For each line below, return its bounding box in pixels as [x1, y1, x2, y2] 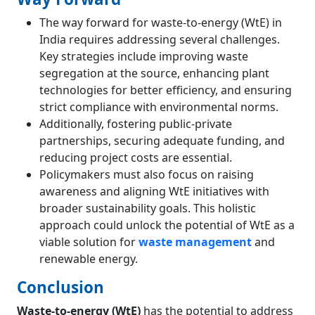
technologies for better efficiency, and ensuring [39, 82, 292, 98]
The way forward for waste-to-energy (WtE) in [39, 14, 282, 30]
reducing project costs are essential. [39, 149, 232, 165]
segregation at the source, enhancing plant [39, 65, 269, 81]
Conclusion [17, 276, 104, 298]
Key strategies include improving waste [39, 48, 248, 64]
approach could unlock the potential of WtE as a [39, 217, 295, 233]
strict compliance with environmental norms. [39, 98, 278, 115]
